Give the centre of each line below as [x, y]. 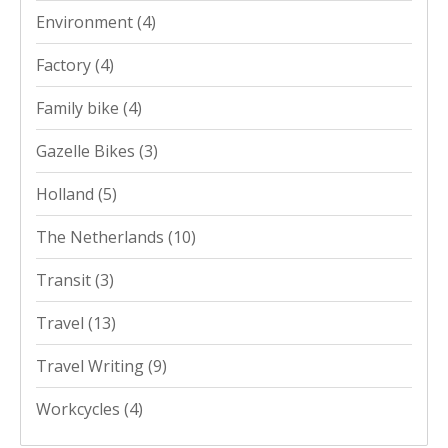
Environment [86, 21]
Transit [65, 279]
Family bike [79, 107]
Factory [65, 64]
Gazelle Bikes [87, 150]
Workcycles [80, 408]
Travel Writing [92, 365]
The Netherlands [102, 236]
